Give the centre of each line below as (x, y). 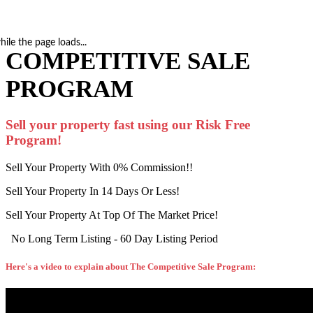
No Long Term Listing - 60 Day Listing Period (113, 238)
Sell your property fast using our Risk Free (128, 125)
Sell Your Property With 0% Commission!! (99, 167)
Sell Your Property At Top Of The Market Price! (112, 214)
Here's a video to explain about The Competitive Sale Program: (131, 266)
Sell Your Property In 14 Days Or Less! (93, 191)
